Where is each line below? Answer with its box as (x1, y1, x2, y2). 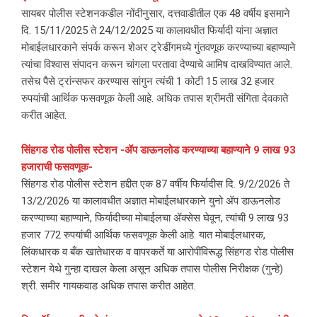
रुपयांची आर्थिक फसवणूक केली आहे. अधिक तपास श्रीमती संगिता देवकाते (21, 92, 288, 105)
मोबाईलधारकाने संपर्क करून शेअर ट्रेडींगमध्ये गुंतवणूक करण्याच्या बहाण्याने (21, 41, 296, 54)
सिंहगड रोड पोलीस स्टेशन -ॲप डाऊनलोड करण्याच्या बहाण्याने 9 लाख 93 (21, 144, 296, 157)
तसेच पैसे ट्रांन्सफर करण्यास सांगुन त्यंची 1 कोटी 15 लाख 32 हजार (21, 75, 275, 88)
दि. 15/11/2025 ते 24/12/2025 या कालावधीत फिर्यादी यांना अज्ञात (21, 24, 277, 38)
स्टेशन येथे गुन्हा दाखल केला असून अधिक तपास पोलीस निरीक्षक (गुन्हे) (21, 263, 283, 276)
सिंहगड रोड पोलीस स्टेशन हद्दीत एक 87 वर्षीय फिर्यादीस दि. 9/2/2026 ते (21, 178, 289, 191)
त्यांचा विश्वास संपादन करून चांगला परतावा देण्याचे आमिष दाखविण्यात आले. (21, 58, 292, 71)
